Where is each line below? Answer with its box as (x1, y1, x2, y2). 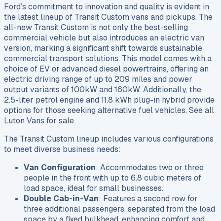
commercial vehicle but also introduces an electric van (4, 33, 204, 43)
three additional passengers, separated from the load (24, 204, 215, 214)
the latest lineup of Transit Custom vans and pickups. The (4, 12, 213, 22)
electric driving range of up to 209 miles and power (4, 74, 192, 84)
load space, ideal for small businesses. (24, 183, 163, 193)
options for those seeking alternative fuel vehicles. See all (4, 105, 214, 115)
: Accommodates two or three (96, 162, 204, 173)
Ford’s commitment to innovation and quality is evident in (4, 1, 209, 12)
